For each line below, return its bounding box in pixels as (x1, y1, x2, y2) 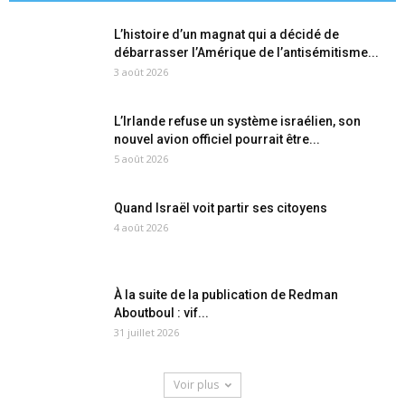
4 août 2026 (114, 221, 168, 235)
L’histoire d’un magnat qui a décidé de (114, 27, 339, 42)
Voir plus (174, 377, 219, 393)
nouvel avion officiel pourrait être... (114, 132, 320, 147)
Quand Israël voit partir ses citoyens (114, 201, 327, 216)
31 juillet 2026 (114, 325, 179, 340)
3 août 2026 (114, 65, 168, 80)
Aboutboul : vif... (114, 306, 209, 321)
